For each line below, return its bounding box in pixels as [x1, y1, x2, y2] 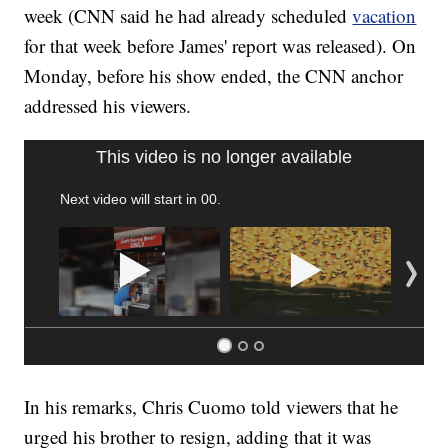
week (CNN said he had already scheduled [24, 3, 353, 29]
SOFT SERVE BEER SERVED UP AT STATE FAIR [41, 162, 355, 183]
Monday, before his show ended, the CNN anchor [24, 63, 404, 89]
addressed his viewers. [24, 93, 192, 119]
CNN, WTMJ [41, 194, 108, 211]
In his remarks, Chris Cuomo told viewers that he [24, 393, 399, 419]
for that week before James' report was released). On [24, 33, 417, 59]
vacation [352, 3, 417, 29]
